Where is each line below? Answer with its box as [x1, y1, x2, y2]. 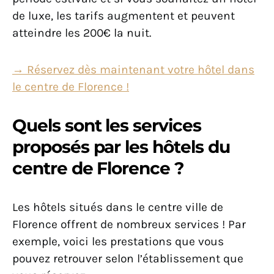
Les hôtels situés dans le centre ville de [12, 200, 223, 215]
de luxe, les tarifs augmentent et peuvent [12, 9, 235, 23]
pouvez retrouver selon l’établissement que [12, 251, 243, 266]
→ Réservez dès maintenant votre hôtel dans [12, 62, 254, 77]
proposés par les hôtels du [12, 136, 230, 158]
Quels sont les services [12, 115, 201, 136]
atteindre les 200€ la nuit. [12, 26, 151, 40]
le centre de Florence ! [12, 80, 129, 94]
